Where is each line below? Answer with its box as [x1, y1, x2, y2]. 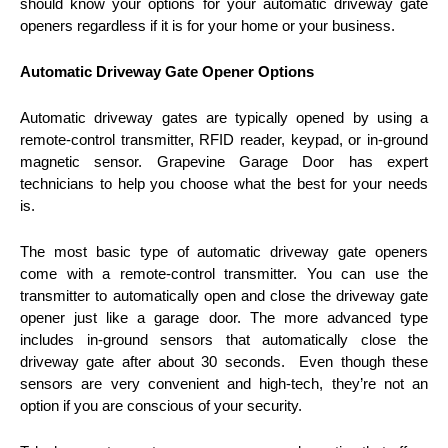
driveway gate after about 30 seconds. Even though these [20, 352, 428, 370]
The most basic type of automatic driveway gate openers [20, 242, 428, 260]
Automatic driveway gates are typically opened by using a [20, 108, 428, 126]
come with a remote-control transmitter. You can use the [20, 264, 428, 282]
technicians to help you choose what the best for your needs [20, 174, 428, 192]
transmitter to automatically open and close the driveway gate [20, 286, 428, 304]
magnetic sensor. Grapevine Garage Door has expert [20, 152, 428, 170]
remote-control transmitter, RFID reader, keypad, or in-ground [20, 130, 428, 148]
